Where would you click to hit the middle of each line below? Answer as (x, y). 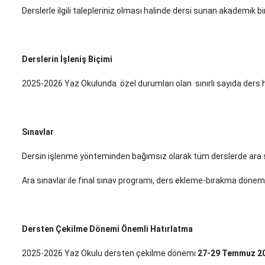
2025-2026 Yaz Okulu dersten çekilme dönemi (110, 253)
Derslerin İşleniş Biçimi (67, 59)
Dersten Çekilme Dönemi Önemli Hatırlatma (107, 229)
